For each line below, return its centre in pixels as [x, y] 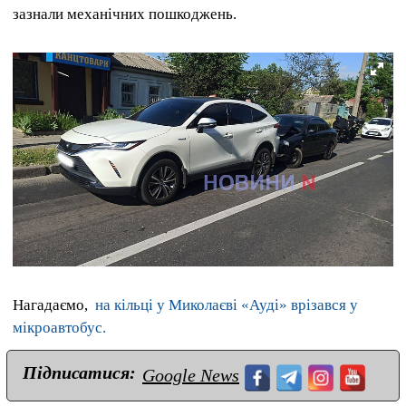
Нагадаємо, [54, 305]
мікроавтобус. [59, 328]
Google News [191, 376]
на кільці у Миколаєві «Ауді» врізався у [227, 305]
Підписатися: [79, 373]
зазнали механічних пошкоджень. [125, 14]
